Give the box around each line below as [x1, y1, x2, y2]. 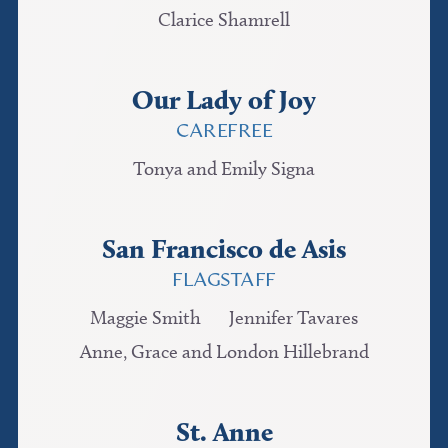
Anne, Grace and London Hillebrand [79, 339, 369, 363]
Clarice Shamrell [158, 8, 290, 32]
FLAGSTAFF [172, 271, 276, 291]
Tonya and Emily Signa [133, 157, 315, 181]
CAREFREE [176, 122, 272, 142]
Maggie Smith [90, 305, 201, 329]
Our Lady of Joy [132, 83, 316, 117]
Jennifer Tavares [229, 305, 358, 329]
